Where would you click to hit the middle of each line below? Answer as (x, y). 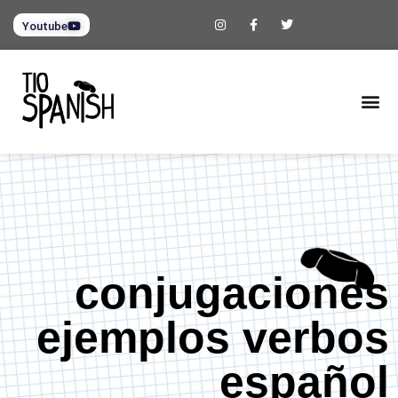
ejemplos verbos (213, 337)
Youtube (45, 26)
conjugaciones (232, 293)
